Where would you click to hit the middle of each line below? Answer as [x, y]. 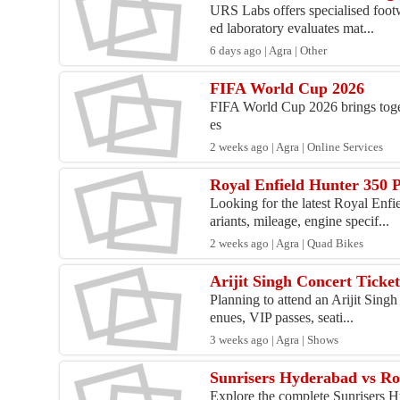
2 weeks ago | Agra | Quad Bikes [287, 244]
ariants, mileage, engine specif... [300, 221]
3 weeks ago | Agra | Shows [275, 341]
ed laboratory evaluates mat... [292, 29]
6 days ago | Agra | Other [269, 51]
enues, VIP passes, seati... [282, 318]
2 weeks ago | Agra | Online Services [297, 148]
